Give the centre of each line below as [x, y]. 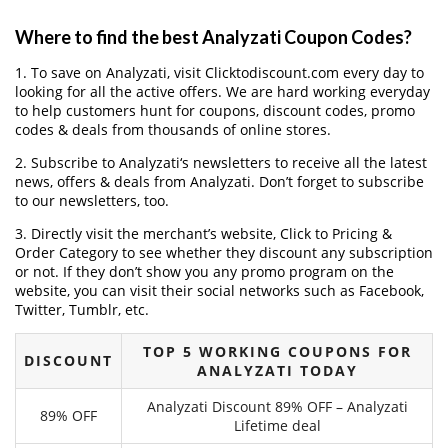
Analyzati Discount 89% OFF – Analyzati [277, 406]
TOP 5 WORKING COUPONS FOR [277, 351]
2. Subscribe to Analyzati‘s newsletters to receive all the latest [221, 162]
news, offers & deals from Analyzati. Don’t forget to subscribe [219, 181]
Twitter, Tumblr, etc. [82, 309]
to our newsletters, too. [92, 200]
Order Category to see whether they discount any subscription [224, 252]
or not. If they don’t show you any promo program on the [204, 271]
